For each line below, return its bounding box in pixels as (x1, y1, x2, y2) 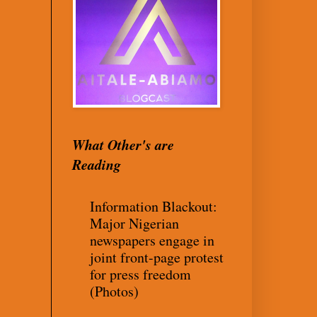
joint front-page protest (90, 247, 224, 267)
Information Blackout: (90, 196, 217, 216)
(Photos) (90, 281, 139, 301)
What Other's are (72, 134, 174, 154)
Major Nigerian (90, 213, 179, 233)
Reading (72, 154, 121, 174)
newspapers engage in (90, 230, 214, 250)
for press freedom (90, 264, 191, 284)
